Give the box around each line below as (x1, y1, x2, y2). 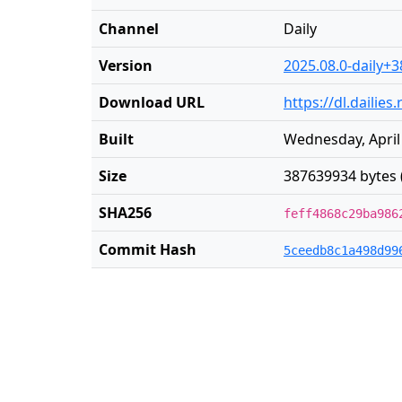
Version (99, 56, 153, 75)
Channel (99, 19, 159, 39)
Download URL (99, 92, 205, 112)
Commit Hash (99, 240, 197, 259)
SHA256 (99, 203, 152, 223)
